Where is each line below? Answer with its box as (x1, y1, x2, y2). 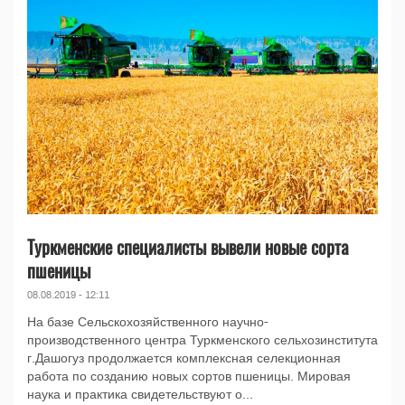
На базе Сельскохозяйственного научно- (27, 316, 268, 330)
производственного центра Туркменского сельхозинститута (27, 334, 378, 348)
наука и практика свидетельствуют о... (27, 388, 253, 402)
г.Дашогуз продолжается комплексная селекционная (27, 352, 341, 366)
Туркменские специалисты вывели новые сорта (27, 233, 349, 261)
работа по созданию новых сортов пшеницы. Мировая (27, 370, 351, 384)
